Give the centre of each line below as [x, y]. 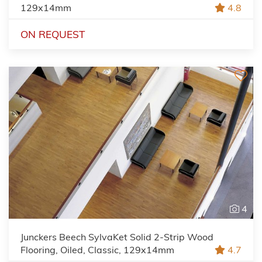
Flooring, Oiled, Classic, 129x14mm [97, 249]
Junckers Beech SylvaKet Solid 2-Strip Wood [117, 237]
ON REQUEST [53, 34]
